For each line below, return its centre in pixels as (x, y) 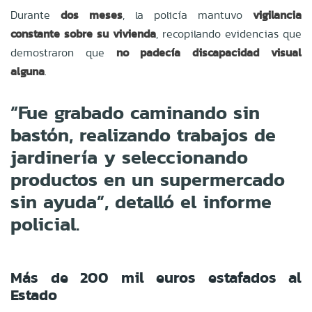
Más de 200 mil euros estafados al (156, 277)
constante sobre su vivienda (83, 33)
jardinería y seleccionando (129, 157)
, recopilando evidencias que (229, 33)
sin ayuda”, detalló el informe (141, 201)
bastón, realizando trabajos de (143, 134)
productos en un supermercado (148, 179)
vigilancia (277, 15)
